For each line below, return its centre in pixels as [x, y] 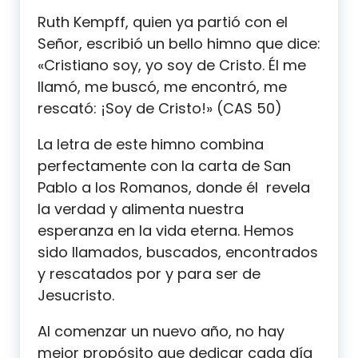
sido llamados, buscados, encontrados [178, 252]
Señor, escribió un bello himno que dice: [179, 43]
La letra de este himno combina [151, 144]
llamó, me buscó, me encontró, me [162, 86]
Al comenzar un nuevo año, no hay [161, 331]
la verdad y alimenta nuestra [141, 209]
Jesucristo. [76, 295]
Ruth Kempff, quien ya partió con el [163, 22]
